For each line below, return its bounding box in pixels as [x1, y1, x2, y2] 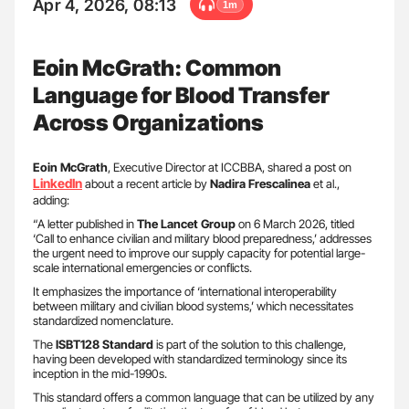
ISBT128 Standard [56, 337, 153, 351]
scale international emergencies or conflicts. [33, 260, 252, 275]
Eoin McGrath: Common [33, 55, 281, 81]
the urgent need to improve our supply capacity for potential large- [33, 246, 365, 260]
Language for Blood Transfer [33, 82, 330, 109]
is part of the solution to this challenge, [153, 337, 346, 351]
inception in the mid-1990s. [33, 366, 167, 381]
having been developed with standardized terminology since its [33, 351, 347, 366]
